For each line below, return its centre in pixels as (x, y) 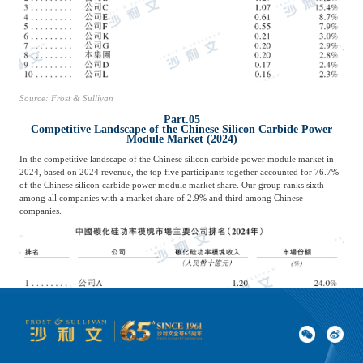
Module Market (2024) (181, 138)
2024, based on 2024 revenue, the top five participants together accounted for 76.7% (179, 171)
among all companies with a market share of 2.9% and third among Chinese (161, 197)
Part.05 (181, 119)
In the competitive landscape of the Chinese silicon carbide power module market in (176, 158)
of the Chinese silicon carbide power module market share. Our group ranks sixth (171, 184)
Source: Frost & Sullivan (66, 98)
